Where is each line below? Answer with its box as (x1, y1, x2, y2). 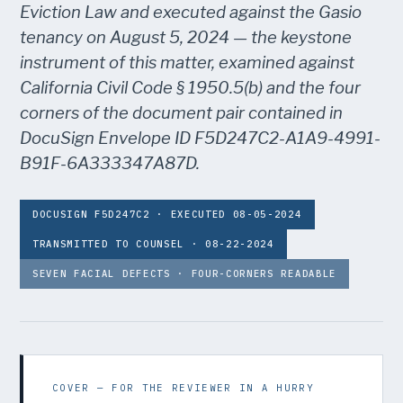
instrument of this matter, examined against (20, 52, 354, 73)
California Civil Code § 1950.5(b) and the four (20, 77, 361, 98)
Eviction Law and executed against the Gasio (20, 2, 362, 22)
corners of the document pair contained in (20, 103, 343, 123)
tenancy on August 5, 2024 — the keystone (20, 27, 352, 48)
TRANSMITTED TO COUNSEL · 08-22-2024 (32, 237, 274, 250)
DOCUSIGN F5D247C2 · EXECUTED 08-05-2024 (32, 208, 302, 220)
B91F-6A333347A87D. (20, 153, 200, 174)
